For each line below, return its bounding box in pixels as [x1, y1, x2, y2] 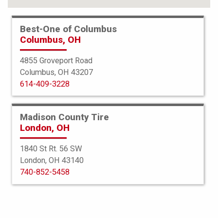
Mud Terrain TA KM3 [62, 177, 156, 190]
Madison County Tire [20, 111, 109, 123]
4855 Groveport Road [20, 55, 92, 65]
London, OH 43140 [20, 155, 84, 165]
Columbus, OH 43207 [20, 67, 93, 77]
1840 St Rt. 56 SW [20, 144, 82, 153]
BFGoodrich [88, 166, 130, 176]
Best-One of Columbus [20, 23, 117, 35]
